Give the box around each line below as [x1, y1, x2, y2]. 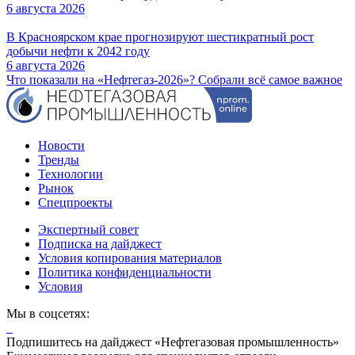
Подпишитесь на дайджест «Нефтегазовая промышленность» [6, 335, 339, 349]
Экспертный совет [38, 223, 139, 237]
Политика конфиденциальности [38, 265, 212, 280]
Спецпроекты [38, 196, 113, 210]
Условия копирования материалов [38, 251, 222, 265]
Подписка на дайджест [38, 237, 162, 251]
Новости [38, 139, 85, 153]
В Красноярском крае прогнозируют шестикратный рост [6, 30, 314, 44]
